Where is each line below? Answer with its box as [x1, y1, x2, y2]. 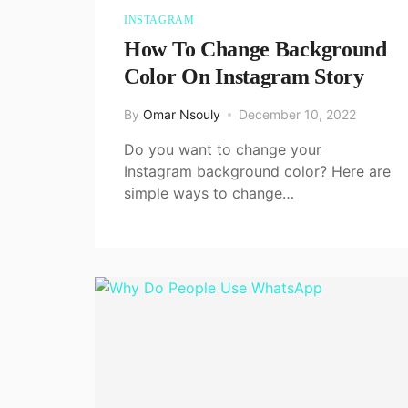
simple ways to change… [124, 183, 294, 202]
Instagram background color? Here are [124, 161, 391, 180]
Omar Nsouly [143, 106, 220, 122]
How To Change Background [124, 36, 387, 61]
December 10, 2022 [239, 106, 356, 122]
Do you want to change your [124, 139, 321, 158]
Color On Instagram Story [124, 64, 364, 88]
